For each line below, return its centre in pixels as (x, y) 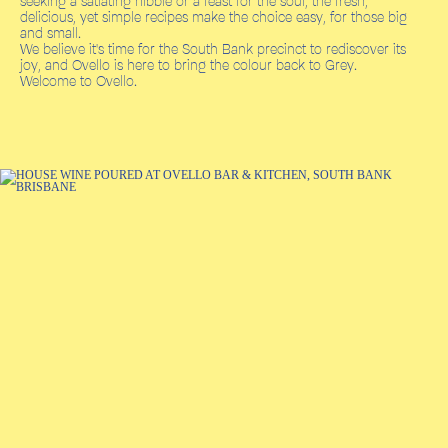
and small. (50, 32)
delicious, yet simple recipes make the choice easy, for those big (213, 16)
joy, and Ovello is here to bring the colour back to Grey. (188, 64)
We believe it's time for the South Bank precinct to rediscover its (213, 48)
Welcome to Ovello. (78, 80)
